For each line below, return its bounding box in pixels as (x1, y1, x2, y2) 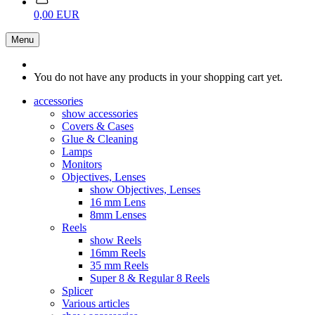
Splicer (62, 285, 93, 297)
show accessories (62, 108, 138, 120)
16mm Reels (90, 247, 146, 259)
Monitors (62, 158, 102, 170)
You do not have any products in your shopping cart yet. (34, 71, 283, 83)
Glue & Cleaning (62, 133, 138, 145)
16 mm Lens (90, 196, 146, 208)
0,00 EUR (34, 8, 79, 20)
